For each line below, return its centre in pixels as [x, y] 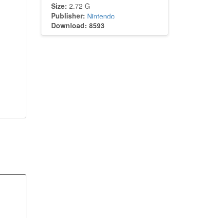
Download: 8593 [78, 25]
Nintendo [101, 16]
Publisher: [68, 16]
